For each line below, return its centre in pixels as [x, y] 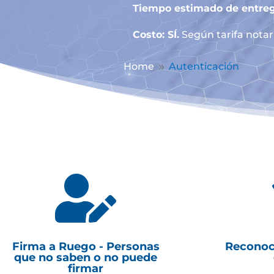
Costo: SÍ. [156, 34]
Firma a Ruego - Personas [86, 246]
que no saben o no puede [86, 257]
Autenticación [204, 67]
